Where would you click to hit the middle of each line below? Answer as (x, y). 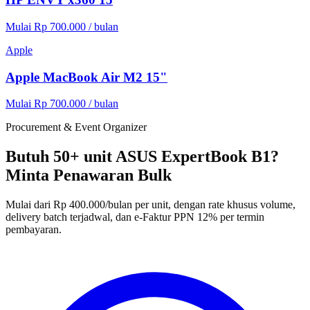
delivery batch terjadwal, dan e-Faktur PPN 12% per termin (135, 217)
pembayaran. (34, 230)
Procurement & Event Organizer (76, 127)
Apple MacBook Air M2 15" (86, 77)
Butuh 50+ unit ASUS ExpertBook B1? (142, 157)
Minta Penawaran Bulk (89, 175)
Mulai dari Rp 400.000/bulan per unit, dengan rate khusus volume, (151, 205)
